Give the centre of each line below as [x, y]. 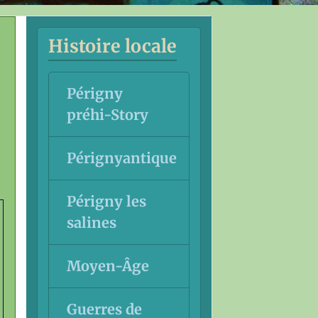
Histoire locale [112, 46]
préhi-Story [107, 114]
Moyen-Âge [108, 265]
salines [91, 222]
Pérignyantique [121, 158]
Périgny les [106, 201]
